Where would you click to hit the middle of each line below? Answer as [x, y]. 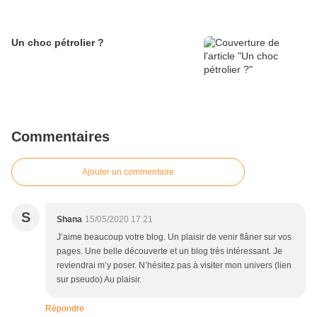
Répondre [65, 309]
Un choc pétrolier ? [58, 43]
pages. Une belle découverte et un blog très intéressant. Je [169, 252]
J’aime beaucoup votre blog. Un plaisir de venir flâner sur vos [174, 237]
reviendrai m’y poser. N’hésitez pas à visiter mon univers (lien [174, 266]
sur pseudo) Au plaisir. [99, 280]
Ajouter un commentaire [128, 172]
